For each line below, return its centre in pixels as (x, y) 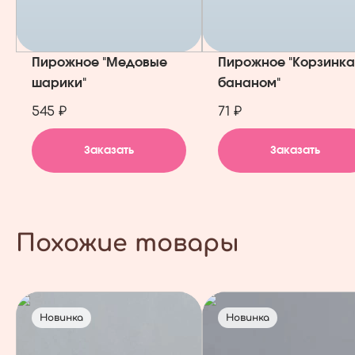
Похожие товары (128, 244)
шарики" (59, 83)
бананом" (249, 83)
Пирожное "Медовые (99, 63)
